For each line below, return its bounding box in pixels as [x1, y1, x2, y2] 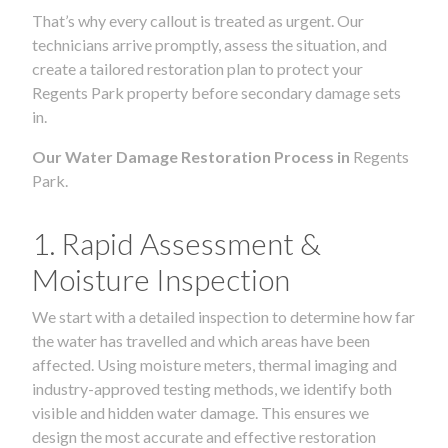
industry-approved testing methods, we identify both [32, 378, 392, 398]
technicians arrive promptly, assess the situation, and [32, 34, 387, 54]
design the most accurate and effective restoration [32, 426, 376, 446]
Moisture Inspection [32, 260, 290, 297]
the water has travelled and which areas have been [32, 330, 370, 350]
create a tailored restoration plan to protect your [32, 58, 363, 78]
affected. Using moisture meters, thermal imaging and [32, 354, 397, 374]
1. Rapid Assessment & [32, 224, 321, 261]
